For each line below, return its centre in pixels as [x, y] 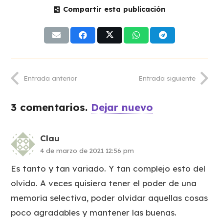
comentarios [53, 108]
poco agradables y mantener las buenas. [94, 213]
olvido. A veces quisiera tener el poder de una [104, 183]
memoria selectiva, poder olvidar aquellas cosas [109, 198]
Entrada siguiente [167, 78]
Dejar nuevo [122, 108]
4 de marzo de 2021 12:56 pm [87, 150]
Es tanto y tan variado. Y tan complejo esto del [108, 169]
